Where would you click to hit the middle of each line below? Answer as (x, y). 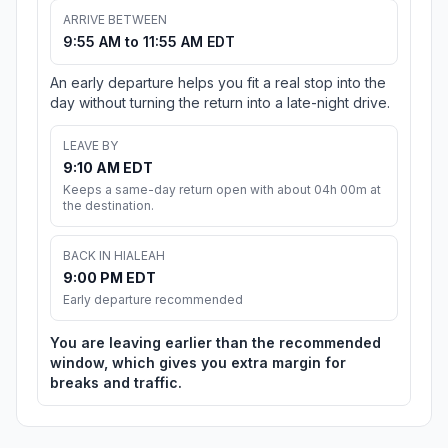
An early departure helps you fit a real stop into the (218, 83)
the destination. (108, 206)
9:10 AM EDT (108, 168)
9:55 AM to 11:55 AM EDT (149, 42)
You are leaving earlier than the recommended (215, 343)
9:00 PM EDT (109, 278)
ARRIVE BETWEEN (115, 20)
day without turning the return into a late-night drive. (220, 103)
